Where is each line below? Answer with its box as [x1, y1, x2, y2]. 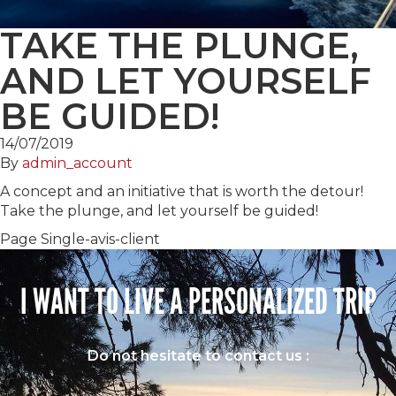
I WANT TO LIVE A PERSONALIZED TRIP [19, 281, 377, 324]
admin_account [22, 155, 133, 171]
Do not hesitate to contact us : [87, 347, 309, 364]
